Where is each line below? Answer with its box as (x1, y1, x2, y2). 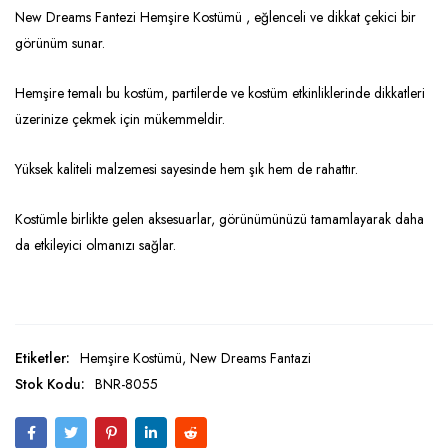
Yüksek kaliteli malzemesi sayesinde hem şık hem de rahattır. (15, 159, 358, 180)
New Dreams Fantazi (190, 348, 311, 369)
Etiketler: (15, 348, 70, 369)
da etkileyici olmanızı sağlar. (15, 235, 176, 256)
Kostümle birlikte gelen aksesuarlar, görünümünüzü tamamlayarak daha (15, 209, 424, 230)
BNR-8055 (95, 374, 158, 395)
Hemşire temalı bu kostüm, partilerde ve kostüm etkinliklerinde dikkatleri (15, 83, 425, 104)
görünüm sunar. (15, 33, 105, 54)
